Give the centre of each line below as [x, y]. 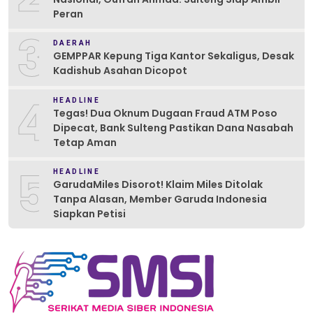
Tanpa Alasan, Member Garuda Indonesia [160, 199]
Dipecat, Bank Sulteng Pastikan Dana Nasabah [173, 128]
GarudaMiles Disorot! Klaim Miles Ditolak [158, 184]
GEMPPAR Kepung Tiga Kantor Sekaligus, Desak [174, 56]
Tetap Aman [85, 142]
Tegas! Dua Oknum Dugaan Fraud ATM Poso [165, 113]
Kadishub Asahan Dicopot [120, 71]
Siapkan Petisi [89, 213]
